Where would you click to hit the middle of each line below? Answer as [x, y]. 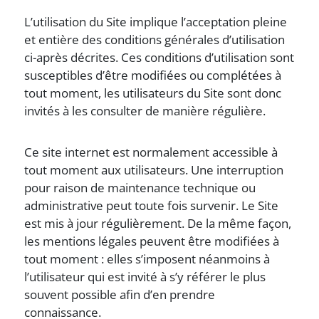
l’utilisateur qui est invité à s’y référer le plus [145, 277]
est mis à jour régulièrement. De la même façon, [158, 223]
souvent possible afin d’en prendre [120, 294]
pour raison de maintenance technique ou [140, 188]
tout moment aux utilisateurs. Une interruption [154, 170]
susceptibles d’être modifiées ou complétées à [153, 75]
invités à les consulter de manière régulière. [145, 111]
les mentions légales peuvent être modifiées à [152, 241]
